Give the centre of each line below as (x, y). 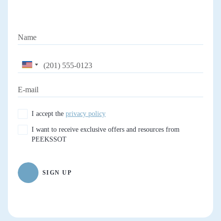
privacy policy (86, 113)
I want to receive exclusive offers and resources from (106, 129)
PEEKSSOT (49, 139)
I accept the (49, 113)
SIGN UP (57, 172)
